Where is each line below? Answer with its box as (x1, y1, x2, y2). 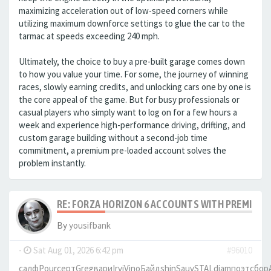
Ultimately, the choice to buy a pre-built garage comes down (19, 56, 245, 67)
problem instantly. (19, 157, 86, 169)
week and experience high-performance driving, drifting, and (19, 119, 246, 131)
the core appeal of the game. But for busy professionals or (19, 94, 240, 105)
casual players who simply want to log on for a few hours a (19, 106, 237, 118)
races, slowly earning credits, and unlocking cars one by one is (19, 81, 251, 93)
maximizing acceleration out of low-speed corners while (19, 5, 228, 16)
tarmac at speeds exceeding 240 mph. (19, 30, 160, 42)
